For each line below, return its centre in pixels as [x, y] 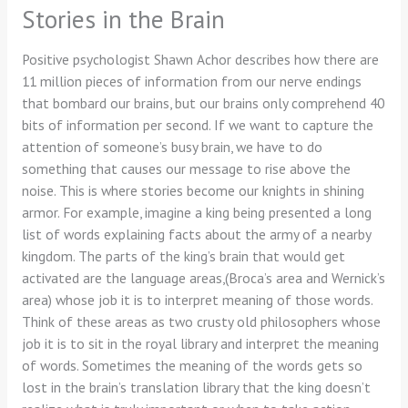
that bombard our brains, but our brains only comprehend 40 [203, 102]
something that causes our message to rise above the [186, 168]
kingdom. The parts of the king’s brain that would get [183, 255]
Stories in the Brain [123, 20]
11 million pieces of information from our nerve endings [191, 81]
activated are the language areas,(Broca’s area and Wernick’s [203, 277]
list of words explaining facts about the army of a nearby [196, 234]
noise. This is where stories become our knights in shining [193, 190]
